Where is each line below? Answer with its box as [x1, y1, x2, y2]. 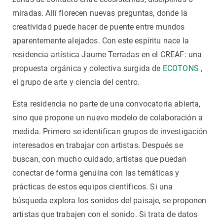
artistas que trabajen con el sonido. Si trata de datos [12, 210, 198, 220]
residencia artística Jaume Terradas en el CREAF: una [12, 50, 202, 60]
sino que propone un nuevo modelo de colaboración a [12, 113, 203, 123]
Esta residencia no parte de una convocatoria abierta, [12, 99, 201, 109]
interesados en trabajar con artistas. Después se [12, 141, 183, 150]
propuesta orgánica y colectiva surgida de [12, 64, 163, 74]
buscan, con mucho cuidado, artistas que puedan [12, 154, 187, 164]
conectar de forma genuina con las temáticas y [12, 168, 180, 178]
